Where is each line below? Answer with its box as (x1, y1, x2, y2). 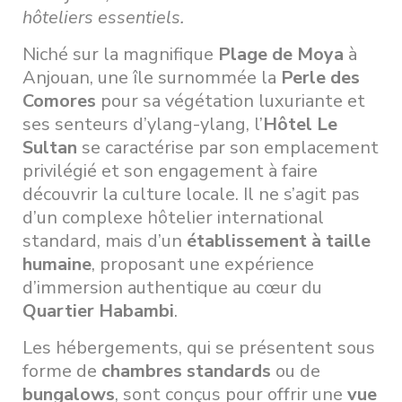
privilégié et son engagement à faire (22, 158, 318, 183)
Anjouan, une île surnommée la (22, 65, 281, 90)
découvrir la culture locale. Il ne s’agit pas (22, 181, 360, 206)
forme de (22, 358, 101, 383)
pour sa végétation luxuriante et (96, 88, 365, 113)
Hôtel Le (263, 111, 337, 136)
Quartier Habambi (22, 298, 174, 323)
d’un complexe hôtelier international (22, 205, 324, 230)
